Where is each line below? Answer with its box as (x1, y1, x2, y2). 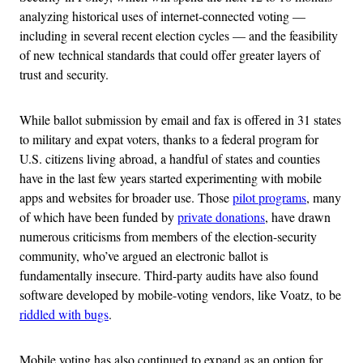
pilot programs (233, 188, 306, 206)
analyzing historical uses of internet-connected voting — (19, 6, 305, 24)
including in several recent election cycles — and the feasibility (19, 26, 338, 44)
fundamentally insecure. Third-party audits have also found (19, 266, 318, 284)
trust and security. (19, 65, 109, 83)
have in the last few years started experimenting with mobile (19, 169, 322, 186)
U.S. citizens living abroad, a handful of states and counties (19, 149, 320, 167)
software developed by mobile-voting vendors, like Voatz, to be (19, 285, 341, 303)
